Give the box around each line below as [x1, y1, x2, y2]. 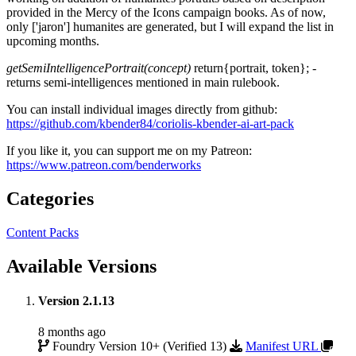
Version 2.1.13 [38, 293, 114, 308]
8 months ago [38, 325, 106, 339]
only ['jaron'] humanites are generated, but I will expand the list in [6, 19, 334, 33]
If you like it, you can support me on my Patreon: [6, 143, 252, 157]
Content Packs [6, 225, 79, 239]
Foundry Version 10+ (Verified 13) [49, 339, 230, 354]
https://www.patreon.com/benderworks [6, 157, 201, 172]
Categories [6, 188, 94, 209]
